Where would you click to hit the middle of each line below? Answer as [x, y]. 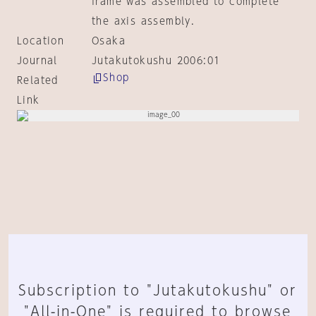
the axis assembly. [143, 21]
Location [41, 41]
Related [38, 80]
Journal [37, 61]
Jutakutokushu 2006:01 [156, 61]
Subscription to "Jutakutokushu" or [158, 290]
